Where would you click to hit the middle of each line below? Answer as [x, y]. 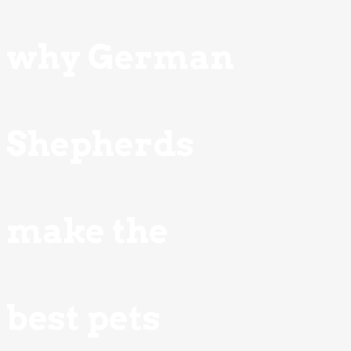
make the [87, 231]
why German [120, 57]
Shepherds [100, 144]
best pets [83, 318]
